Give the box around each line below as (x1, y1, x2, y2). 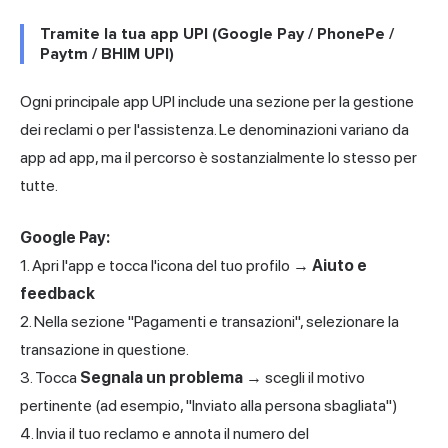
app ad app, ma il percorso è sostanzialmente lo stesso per (20, 147, 417, 167)
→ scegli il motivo (243, 367, 365, 387)
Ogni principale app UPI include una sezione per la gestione (20, 91, 414, 111)
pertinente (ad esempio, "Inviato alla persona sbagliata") (20, 395, 398, 415)
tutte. (20, 175, 58, 195)
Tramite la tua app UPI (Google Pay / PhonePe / (40, 23, 394, 44)
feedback (20, 283, 95, 303)
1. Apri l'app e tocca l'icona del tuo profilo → (20, 255, 312, 275)
